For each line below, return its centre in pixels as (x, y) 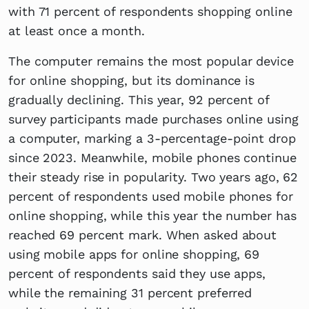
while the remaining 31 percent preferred (130, 292)
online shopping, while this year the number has (152, 215)
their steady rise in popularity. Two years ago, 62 (153, 177)
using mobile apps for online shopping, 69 (134, 254)
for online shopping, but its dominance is (132, 80)
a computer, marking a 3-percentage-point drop (152, 138)
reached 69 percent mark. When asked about (143, 235)
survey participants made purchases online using (153, 119)
